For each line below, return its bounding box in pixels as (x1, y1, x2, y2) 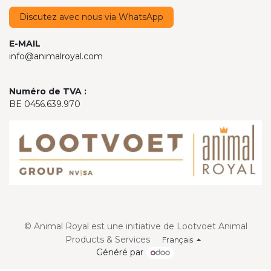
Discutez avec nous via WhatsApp (19, 11, 163, 22)
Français (162, 235, 193, 244)
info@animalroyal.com (9, 50, 103, 62)
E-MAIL (9, 38, 41, 49)
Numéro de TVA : (9, 85, 87, 97)
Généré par (96, 247, 146, 258)
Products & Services (65, 234, 150, 246)
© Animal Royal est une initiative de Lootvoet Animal (24, 221, 247, 232)
